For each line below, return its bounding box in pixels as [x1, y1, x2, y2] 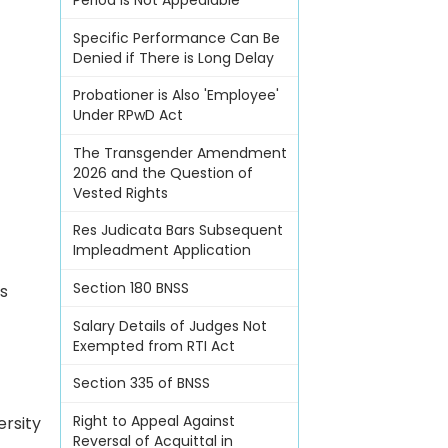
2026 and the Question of [72, 162, 253, 183]
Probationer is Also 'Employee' [72, 85, 279, 106]
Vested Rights [72, 182, 168, 203]
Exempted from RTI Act [72, 335, 235, 356]
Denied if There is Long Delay [72, 47, 274, 68]
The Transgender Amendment [72, 142, 287, 163]
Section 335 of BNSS [72, 373, 210, 394]
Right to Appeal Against [72, 410, 235, 431]
